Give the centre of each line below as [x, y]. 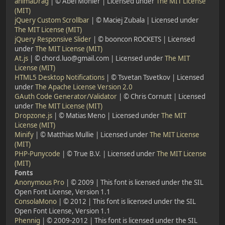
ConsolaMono [36, 201]
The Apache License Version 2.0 [84, 87]
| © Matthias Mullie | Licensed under [92, 134]
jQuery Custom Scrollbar [52, 20]
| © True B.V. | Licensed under [108, 153]
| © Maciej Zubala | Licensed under [144, 20]
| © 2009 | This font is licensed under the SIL [134, 182]
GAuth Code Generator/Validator [66, 96]
